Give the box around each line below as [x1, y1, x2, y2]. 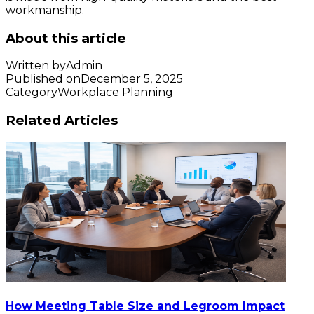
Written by [6, 59, 66, 73]
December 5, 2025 [81, 72, 183, 86]
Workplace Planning [57, 86, 173, 100]
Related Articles [6, 112, 118, 129]
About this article [6, 29, 126, 46]
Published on [6, 72, 81, 86]
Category [6, 86, 57, 100]
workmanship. [6, 3, 84, 17]
